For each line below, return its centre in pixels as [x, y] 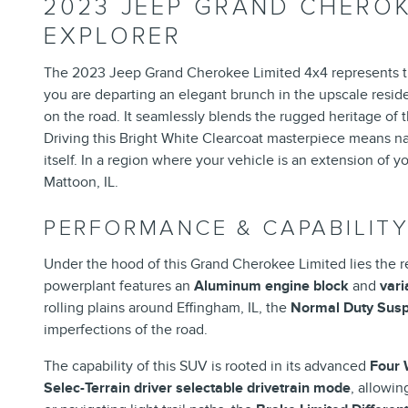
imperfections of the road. [126, 329]
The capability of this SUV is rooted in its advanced [207, 366]
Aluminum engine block [271, 286]
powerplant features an [119, 286]
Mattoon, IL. [81, 182]
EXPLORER [113, 36]
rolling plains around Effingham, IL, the [167, 307]
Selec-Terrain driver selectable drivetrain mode [197, 388]
